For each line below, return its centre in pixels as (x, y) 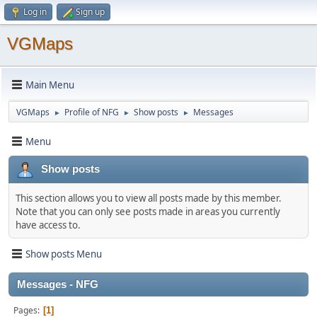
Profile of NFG (92, 112)
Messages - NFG (58, 284)
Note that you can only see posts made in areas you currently (148, 212)
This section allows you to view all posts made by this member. (149, 198)
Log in (35, 12)
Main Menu (50, 85)
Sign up (90, 12)
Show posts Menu (64, 254)
